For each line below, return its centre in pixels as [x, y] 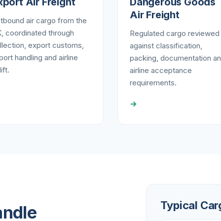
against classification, [166, 46]
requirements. [153, 83]
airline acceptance [161, 70]
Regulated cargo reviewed [175, 33]
